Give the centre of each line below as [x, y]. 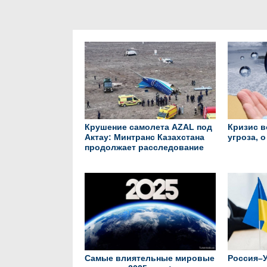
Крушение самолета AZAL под [148, 127]
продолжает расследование [144, 147]
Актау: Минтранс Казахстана [145, 137]
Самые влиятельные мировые [150, 258]
